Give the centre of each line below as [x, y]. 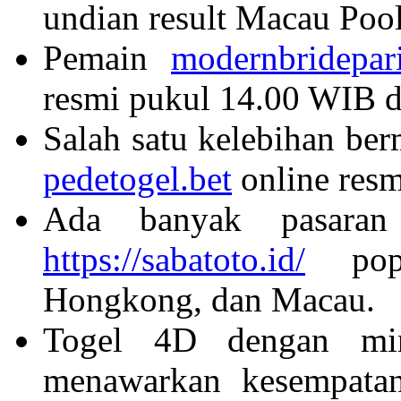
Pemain [107, 57]
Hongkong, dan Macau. [209, 299]
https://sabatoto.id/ [174, 259]
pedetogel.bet [137, 178]
